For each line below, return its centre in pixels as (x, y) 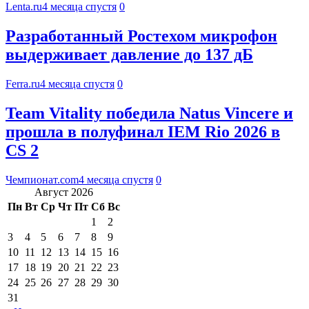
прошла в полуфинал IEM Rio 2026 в (143, 131)
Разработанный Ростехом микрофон (141, 36)
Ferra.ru (23, 83)
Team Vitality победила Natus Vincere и (149, 113)
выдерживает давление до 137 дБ (129, 55)
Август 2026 (64, 192)
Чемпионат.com (42, 179)
